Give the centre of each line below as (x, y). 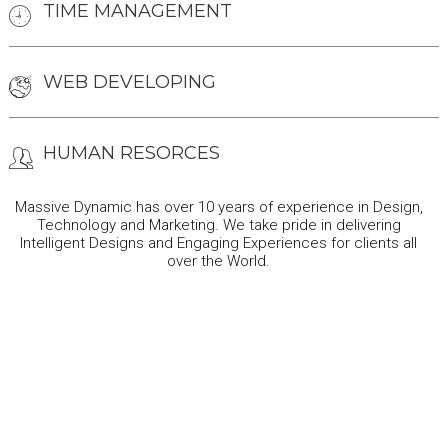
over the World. (219, 261)
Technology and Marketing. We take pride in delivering (218, 225)
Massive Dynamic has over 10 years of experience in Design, (218, 207)
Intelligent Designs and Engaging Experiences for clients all (219, 243)
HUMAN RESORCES (131, 153)
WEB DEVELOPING (129, 82)
